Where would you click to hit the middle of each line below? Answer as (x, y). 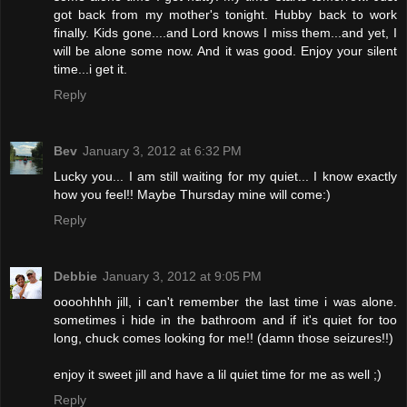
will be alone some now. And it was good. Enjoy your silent (225, 51)
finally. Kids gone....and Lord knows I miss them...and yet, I (225, 33)
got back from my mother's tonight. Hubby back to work (225, 15)
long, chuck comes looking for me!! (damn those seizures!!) (223, 338)
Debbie (75, 277)
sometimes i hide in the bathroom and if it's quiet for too (225, 320)
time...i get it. (90, 69)
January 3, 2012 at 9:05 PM (182, 277)
